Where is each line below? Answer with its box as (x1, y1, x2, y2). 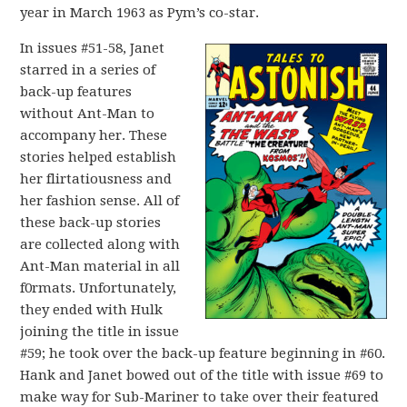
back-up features (20, 83, 133, 100)
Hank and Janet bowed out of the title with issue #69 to (20, 366, 384, 383)
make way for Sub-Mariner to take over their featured (20, 388, 380, 405)
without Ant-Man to (20, 104, 155, 122)
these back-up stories (20, 213, 162, 231)
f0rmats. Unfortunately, (20, 279, 177, 296)
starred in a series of (20, 61, 156, 78)
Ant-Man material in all (20, 257, 181, 274)
